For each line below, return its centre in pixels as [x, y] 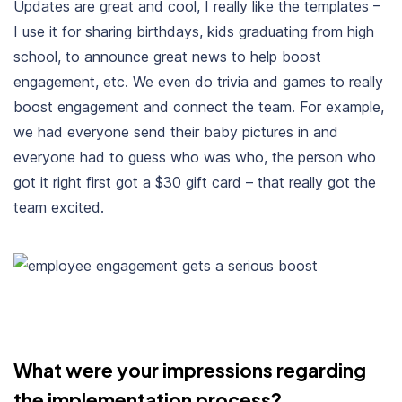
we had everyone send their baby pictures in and [176, 132]
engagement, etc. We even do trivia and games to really [198, 82]
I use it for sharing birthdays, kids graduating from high [194, 31]
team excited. [59, 207]
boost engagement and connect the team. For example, [199, 107]
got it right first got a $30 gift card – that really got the [195, 182]
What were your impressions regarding [190, 370]
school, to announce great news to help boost [167, 57]
